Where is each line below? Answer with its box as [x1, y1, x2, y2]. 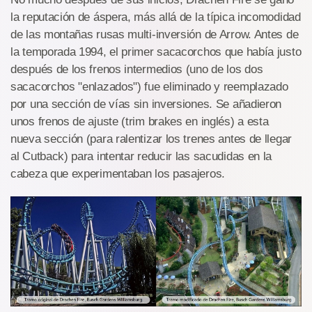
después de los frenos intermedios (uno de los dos [10, 63, 263, 77]
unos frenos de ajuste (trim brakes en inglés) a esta [10, 115, 269, 129]
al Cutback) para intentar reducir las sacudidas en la [10, 150, 272, 164]
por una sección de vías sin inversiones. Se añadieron [10, 97, 282, 111]
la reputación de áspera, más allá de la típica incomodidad [10, 10, 301, 24]
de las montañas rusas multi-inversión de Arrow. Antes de [10, 28, 299, 42]
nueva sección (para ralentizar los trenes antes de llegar [10, 132, 292, 146]
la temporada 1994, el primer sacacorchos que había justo [10, 45, 302, 59]
